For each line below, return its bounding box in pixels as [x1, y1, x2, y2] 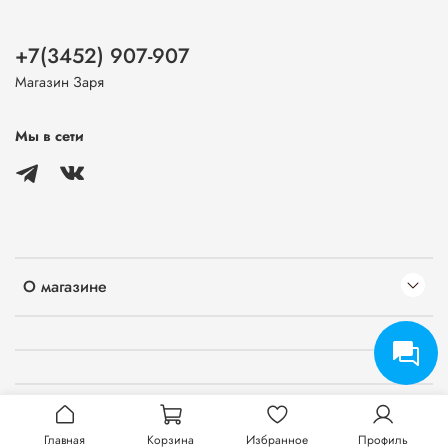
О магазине [23, 274, 107, 298]
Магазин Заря [15, 72, 104, 93]
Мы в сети [15, 126, 84, 147]
